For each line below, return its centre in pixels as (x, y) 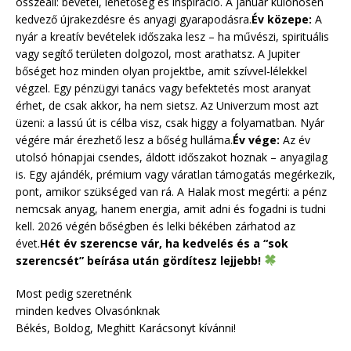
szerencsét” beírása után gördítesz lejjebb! (140, 260)
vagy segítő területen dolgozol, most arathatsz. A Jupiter (158, 53)
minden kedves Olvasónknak (88, 310)
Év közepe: (282, 19)
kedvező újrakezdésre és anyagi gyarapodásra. (134, 19)
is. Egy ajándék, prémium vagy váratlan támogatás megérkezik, (175, 174)
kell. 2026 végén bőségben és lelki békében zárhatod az (156, 226)
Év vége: (256, 139)
